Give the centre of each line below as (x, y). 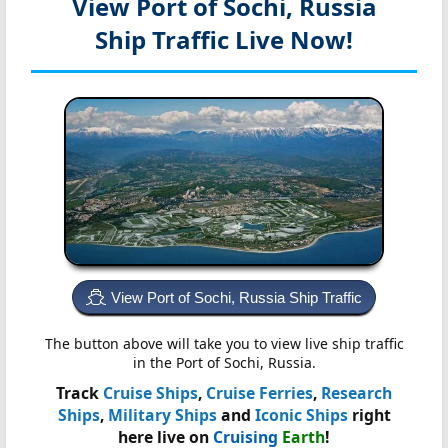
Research (356, 393)
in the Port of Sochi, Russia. (224, 363)
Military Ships (162, 415)
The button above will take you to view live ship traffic (224, 344)
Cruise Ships (150, 393)
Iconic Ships (301, 415)
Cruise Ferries (259, 393)
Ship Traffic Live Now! (224, 40)
